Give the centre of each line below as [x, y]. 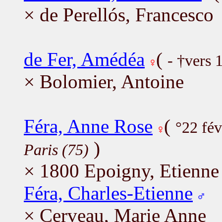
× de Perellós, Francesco [119, 14]
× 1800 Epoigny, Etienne [121, 170]
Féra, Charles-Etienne [108, 193]
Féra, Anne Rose [88, 126]
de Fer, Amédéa [84, 59]
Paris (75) [56, 150]
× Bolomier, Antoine [104, 81]
